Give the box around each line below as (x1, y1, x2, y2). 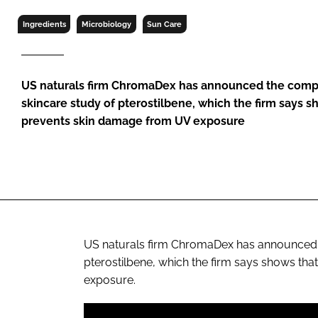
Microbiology (81, 19, 131, 28)
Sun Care (147, 19, 182, 28)
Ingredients (22, 19, 66, 28)
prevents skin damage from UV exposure (21, 114, 245, 128)
